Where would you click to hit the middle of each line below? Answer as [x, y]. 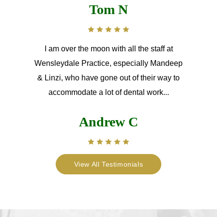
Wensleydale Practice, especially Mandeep [108, 63]
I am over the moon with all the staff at [108, 48]
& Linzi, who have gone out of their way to [108, 77]
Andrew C [108, 122]
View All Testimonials [108, 164]
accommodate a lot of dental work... [108, 92]
